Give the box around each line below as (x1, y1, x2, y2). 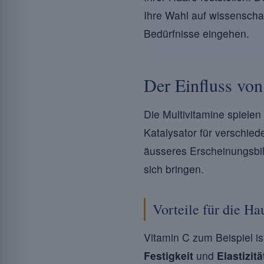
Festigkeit (144, 248, 193, 263)
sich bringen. (144, 161, 204, 176)
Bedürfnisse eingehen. (144, 26, 249, 41)
